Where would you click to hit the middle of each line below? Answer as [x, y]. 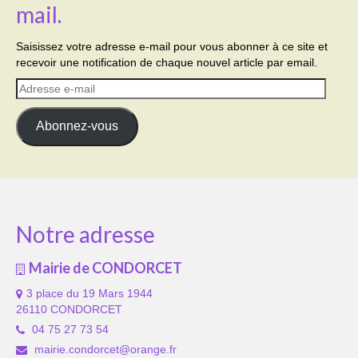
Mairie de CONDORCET [105, 267]
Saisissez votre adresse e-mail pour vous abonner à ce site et [172, 46]
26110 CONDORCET [69, 309]
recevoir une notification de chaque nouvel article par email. [167, 62]
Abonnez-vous [77, 126]
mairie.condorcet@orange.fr [104, 349]
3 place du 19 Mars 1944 [89, 293]
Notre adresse [86, 234]
